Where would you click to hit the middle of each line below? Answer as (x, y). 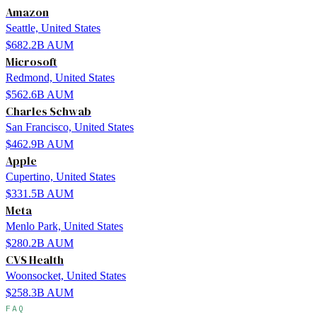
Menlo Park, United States (64, 226)
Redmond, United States (60, 78)
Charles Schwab (48, 111)
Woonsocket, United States (66, 276)
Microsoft (31, 62)
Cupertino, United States (60, 177)
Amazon (27, 12)
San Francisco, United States (70, 127)
